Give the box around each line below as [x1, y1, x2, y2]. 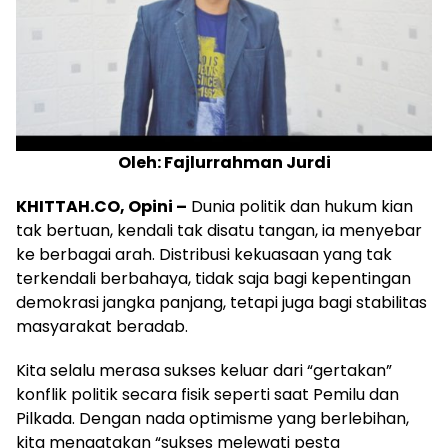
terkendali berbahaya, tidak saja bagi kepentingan [16, 266, 411, 290]
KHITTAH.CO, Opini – [16, 194, 187, 218]
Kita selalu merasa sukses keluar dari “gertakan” [16, 358, 392, 382]
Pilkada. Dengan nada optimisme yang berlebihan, [16, 406, 409, 430]
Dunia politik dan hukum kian [187, 194, 413, 218]
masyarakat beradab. [16, 314, 188, 338]
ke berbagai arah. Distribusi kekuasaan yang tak [16, 242, 392, 266]
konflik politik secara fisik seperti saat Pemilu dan [16, 382, 399, 406]
